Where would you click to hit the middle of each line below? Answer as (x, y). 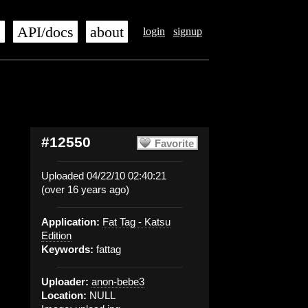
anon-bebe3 (118, 282)
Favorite (174, 143)
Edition (56, 235)
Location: (64, 295)
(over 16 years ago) (85, 189)
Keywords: (67, 249)
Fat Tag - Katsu (136, 222)
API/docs (45, 32)
